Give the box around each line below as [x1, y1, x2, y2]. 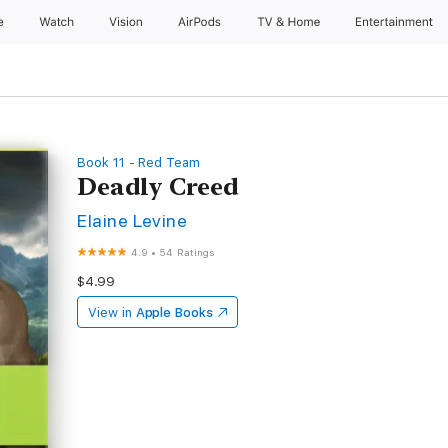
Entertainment [356, 15, 437, 29]
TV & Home [256, 15, 324, 29]
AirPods [177, 15, 225, 29]
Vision [108, 15, 145, 29]
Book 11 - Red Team [77, 155, 200, 170]
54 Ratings [159, 246, 216, 258]
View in [88, 305, 132, 320]
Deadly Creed [77, 172, 239, 201]
